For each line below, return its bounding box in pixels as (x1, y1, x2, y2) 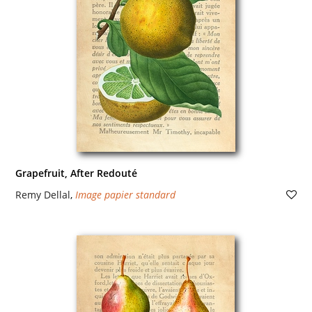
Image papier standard (75, 188, 175, 201)
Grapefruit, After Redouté (15, 166, 137, 180)
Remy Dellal (15, 188, 70, 201)
